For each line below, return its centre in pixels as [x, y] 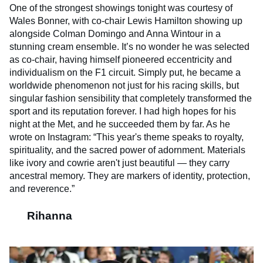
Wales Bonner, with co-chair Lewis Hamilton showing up [126, 21]
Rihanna [50, 215]
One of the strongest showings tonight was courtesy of [121, 8]
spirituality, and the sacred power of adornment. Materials [127, 150]
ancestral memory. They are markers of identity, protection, [130, 176]
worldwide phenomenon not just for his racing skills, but [124, 85]
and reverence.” [42, 188]
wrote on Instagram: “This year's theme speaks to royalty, [127, 137]
